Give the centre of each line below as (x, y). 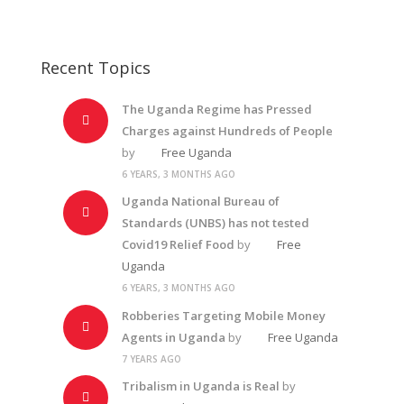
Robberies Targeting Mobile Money (223, 315)
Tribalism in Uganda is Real (200, 386)
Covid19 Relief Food (178, 244)
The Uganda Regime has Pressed (216, 109)
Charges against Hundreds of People (227, 130)
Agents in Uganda (173, 337)
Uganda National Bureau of (200, 201)
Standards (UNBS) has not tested (215, 223)
